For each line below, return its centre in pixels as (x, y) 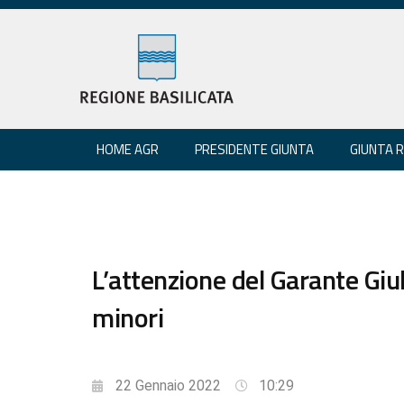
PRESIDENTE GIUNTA (254, 149)
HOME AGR (128, 149)
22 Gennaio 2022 (168, 385)
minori (128, 317)
